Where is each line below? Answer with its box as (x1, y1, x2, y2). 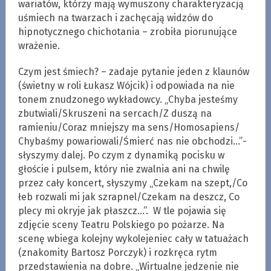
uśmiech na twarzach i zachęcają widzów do (18, 11, 213, 24)
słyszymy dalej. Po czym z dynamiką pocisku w (18, 149, 224, 161)
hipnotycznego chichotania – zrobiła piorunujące (18, 25, 237, 38)
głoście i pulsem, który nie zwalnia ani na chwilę (18, 163, 230, 175)
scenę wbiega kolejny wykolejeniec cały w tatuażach (18, 232, 249, 244)
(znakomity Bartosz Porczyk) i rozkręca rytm (18, 246, 217, 258)
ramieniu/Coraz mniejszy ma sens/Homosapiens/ (18, 121, 240, 133)
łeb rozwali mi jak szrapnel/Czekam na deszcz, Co (18, 191, 240, 203)
